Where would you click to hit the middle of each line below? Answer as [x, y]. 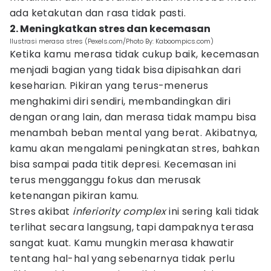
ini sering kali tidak [213, 211]
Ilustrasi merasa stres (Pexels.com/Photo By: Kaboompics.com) [112, 41]
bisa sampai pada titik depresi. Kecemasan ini [123, 164]
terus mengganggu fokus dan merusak [106, 180]
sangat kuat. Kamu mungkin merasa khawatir [122, 243]
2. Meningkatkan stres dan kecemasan [110, 29]
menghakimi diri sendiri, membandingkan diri [120, 101]
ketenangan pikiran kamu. [74, 196]
